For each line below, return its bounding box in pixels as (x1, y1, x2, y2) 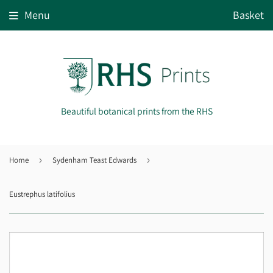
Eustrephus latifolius (9, 189, 75, 200)
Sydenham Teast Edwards (52, 155, 136, 166)
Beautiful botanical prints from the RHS (60, 105, 213, 118)
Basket (233, 8, 264, 22)
